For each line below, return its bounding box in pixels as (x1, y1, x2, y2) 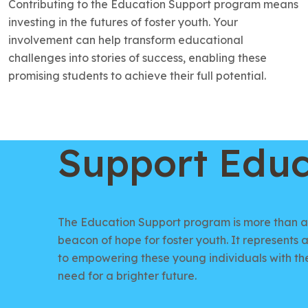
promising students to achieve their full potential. (8, 69, 266, 82)
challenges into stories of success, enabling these (8, 51, 267, 65)
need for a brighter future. (58, 269, 197, 283)
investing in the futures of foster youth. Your (8, 15, 238, 29)
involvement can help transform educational (8, 33, 243, 47)
